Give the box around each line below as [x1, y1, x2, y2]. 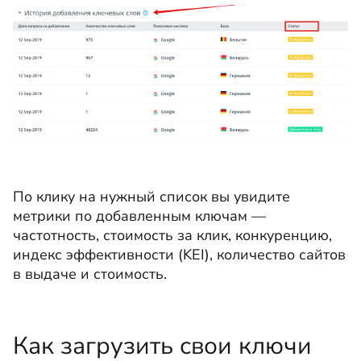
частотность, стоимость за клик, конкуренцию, [13, 225, 332, 245]
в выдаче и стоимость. [13, 263, 167, 284]
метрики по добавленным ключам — [13, 205, 266, 226]
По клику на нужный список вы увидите [13, 186, 290, 206]
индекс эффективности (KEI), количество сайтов [13, 244, 346, 264]
